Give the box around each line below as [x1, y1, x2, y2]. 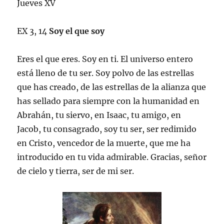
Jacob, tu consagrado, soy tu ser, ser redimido [17, 123, 197, 134]
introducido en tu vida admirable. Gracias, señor [17, 151, 207, 162]
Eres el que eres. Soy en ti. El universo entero [17, 53, 193, 64]
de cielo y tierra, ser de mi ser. [17, 165, 134, 176]
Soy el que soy [49, 25, 105, 36]
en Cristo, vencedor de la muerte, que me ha [17, 137, 191, 148]
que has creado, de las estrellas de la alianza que [17, 81, 206, 92]
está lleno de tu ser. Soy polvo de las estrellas [17, 67, 194, 78]
